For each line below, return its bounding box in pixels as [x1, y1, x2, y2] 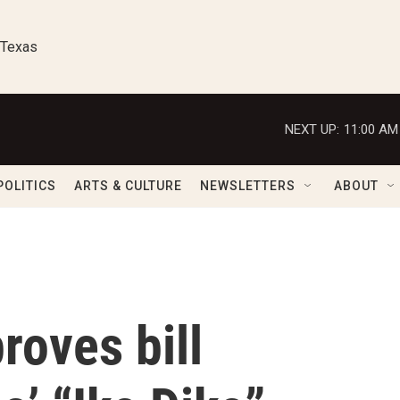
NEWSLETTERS [200, 179, 296, 193]
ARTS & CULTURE [74, 179, 182, 193]
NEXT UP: [285, 121, 339, 137]
